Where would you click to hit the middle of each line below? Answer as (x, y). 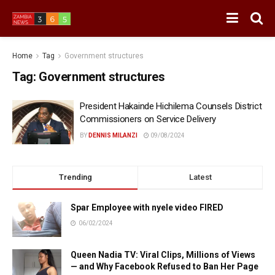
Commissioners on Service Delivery (148, 119)
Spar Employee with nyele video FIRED (147, 207)
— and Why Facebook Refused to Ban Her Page (165, 266)
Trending (75, 177)
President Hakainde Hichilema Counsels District (171, 106)
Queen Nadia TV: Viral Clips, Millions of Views (163, 254)
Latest (200, 177)
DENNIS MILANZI (113, 135)
